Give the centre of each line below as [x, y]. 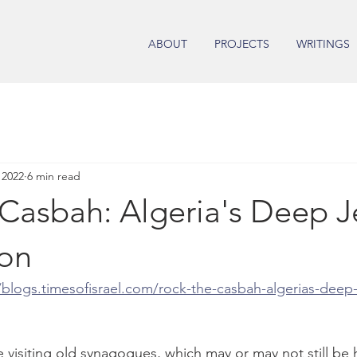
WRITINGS [323, 44]
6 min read [54, 176]
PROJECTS [242, 44]
